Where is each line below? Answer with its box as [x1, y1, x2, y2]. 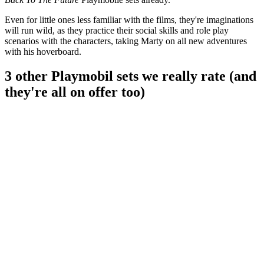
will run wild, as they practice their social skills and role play [5, 25, 229, 35]
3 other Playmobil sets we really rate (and [5, 68, 256, 84]
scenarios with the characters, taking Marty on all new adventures [5, 35, 247, 46]
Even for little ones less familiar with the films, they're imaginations [5, 14, 253, 25]
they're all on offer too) [5, 84, 145, 100]
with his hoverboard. [5, 46, 81, 57]
